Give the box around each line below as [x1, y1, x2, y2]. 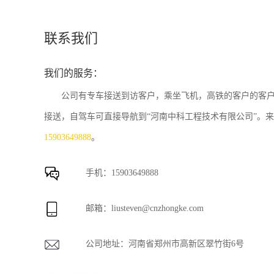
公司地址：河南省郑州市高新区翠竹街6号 [86, 239, 244, 248]
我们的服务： [44, 67, 103, 78]
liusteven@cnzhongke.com [111, 203, 204, 213]
